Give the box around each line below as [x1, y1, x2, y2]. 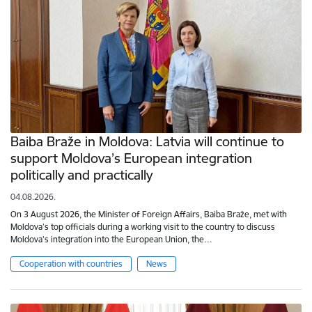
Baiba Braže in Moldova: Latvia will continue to [10, 132, 284, 150]
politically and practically [10, 166, 153, 183]
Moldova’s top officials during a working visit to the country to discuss [10, 221, 275, 232]
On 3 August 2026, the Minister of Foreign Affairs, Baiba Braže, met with [10, 208, 287, 219]
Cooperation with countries [19, 258, 123, 269]
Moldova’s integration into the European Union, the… [10, 233, 212, 244]
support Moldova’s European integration [10, 149, 252, 166]
